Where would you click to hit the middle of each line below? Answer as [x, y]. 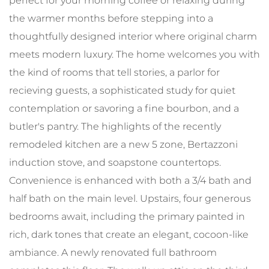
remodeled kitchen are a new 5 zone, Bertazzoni [123, 144]
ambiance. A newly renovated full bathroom [113, 252]
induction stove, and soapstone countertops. [115, 162]
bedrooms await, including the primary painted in [127, 216]
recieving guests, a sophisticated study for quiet [122, 90]
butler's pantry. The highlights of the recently [115, 126]
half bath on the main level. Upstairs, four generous [130, 198]
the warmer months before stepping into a [111, 18]
